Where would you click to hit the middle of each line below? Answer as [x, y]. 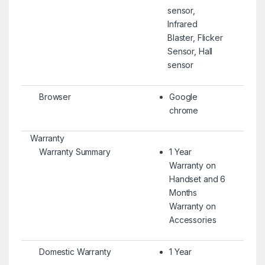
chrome [184, 110]
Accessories [193, 219]
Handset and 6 [197, 179]
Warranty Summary [75, 151]
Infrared [182, 24]
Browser [55, 96]
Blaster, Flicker [195, 37]
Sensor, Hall [190, 51]
